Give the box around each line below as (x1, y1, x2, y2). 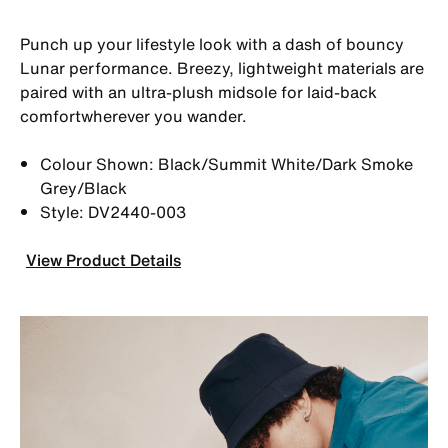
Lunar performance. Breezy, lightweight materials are (20, 55, 424, 80)
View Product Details (26, 247, 181, 272)
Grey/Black (40, 175, 127, 200)
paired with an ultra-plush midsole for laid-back (20, 79, 377, 104)
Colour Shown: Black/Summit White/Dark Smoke (40, 151, 413, 176)
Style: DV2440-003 (40, 199, 186, 224)
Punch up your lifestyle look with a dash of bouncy (20, 31, 404, 56)
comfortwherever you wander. (20, 103, 247, 128)
